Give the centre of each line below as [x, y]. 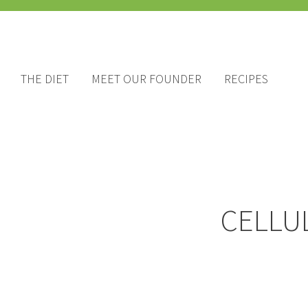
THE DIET [45, 79]
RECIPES [246, 79]
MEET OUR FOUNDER [146, 79]
